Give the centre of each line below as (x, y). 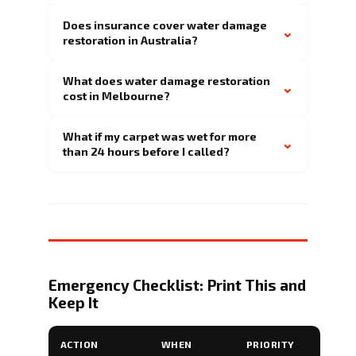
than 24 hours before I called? (146, 151)
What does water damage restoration (166, 80)
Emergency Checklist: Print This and (177, 284)
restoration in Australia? (130, 40)
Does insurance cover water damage (165, 25)
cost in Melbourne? (116, 95)
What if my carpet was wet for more (160, 136)
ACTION (79, 344)
